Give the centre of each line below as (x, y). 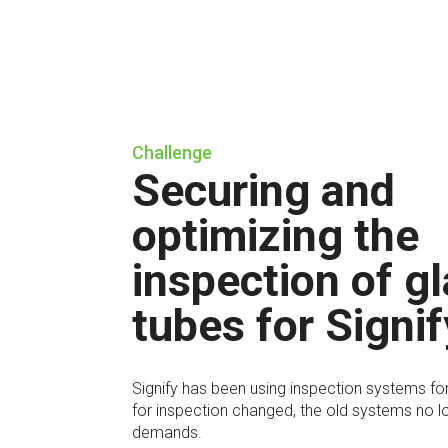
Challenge (172, 152)
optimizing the (275, 235)
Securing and (263, 190)
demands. (169, 432)
